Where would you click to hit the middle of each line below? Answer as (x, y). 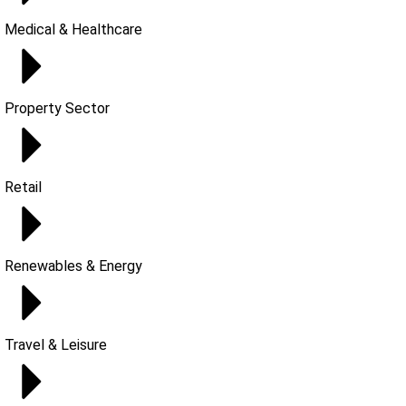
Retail (23, 187)
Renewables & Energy (73, 266)
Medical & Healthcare (73, 29)
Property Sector (57, 108)
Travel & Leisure (56, 345)
